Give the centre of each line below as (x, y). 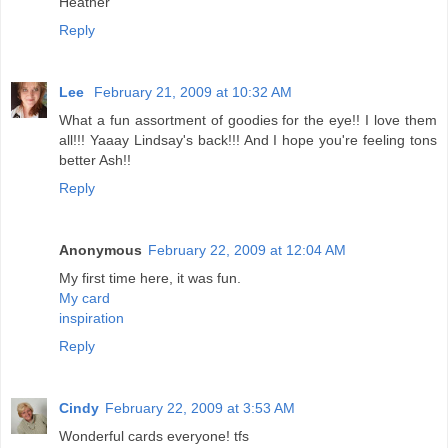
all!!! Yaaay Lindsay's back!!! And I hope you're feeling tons (248, 140)
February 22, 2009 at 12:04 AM (247, 250)
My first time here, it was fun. (150, 278)
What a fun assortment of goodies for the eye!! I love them (248, 120)
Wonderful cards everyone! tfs (154, 436)
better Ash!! (95, 160)
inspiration (91, 318)
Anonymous (100, 250)
